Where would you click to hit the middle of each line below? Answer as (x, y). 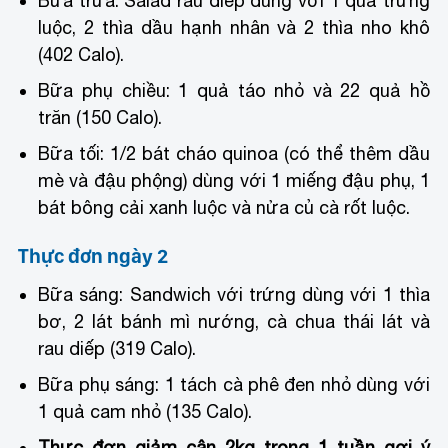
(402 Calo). (81, 55)
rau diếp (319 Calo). (117, 349)
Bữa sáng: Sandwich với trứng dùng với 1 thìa (234, 295)
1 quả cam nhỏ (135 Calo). (145, 412)
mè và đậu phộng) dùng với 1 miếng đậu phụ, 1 (234, 181)
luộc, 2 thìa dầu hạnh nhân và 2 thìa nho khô (234, 28)
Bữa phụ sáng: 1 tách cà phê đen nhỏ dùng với (234, 385)
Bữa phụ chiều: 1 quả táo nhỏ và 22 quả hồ (234, 91)
